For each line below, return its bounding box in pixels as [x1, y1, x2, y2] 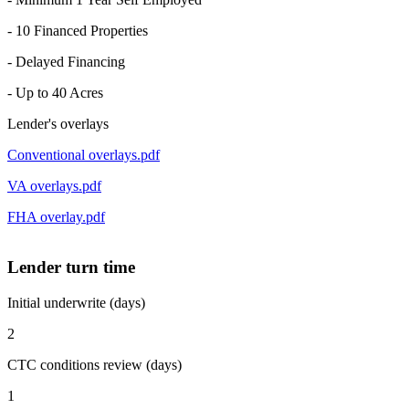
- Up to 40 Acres [7, 85, 103, 101]
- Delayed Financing [7, 54, 125, 70]
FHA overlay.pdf [7, 209, 105, 225]
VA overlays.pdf [7, 178, 101, 194]
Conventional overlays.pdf [7, 147, 160, 163]
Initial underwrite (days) [7, 294, 145, 310]
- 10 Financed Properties [7, 23, 148, 39]
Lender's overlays [7, 116, 109, 132]
